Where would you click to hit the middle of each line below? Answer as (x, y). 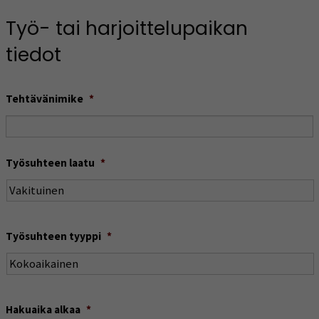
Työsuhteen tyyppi (53, 236)
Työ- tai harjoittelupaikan (127, 28)
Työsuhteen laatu (50, 163)
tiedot (33, 55)
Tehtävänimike (45, 99)
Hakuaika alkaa (43, 309)
